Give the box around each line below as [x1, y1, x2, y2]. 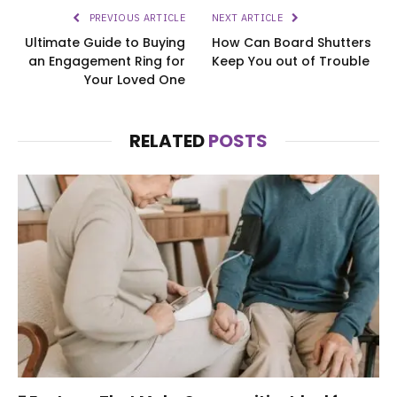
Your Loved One [84, 70, 185, 89]
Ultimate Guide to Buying [25, 33, 185, 51]
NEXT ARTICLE [212, 11, 286, 24]
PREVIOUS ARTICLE [86, 11, 185, 24]
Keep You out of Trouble [212, 51, 370, 70]
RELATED [129, 128, 208, 153]
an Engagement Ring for [28, 51, 185, 70]
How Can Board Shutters [212, 33, 371, 51]
